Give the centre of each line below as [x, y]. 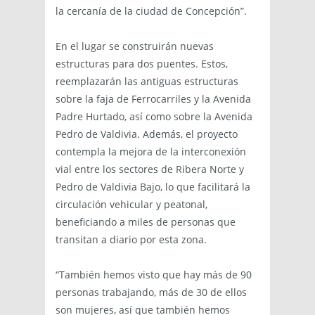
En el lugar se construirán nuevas [135, 46]
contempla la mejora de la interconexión [151, 152]
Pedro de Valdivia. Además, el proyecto [147, 134]
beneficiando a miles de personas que [146, 222]
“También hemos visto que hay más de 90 [154, 275]
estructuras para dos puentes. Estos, [142, 64]
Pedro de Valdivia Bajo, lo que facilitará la [153, 187]
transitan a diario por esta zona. [131, 240]
